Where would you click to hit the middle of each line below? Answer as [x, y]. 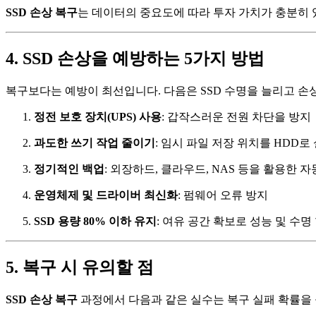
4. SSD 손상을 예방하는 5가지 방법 [135, 58]
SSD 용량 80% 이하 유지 [95, 221]
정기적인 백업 [69, 169]
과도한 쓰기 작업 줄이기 [95, 142]
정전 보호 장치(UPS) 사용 [98, 116]
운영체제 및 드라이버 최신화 [106, 195]
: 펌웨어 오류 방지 [223, 195]
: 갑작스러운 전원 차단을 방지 [236, 116]
